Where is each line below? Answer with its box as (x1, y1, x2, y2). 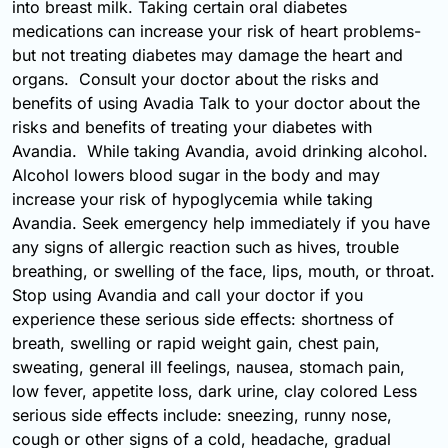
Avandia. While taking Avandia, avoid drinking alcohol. (12, 141, 433, 162)
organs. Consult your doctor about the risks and (12, 69, 379, 90)
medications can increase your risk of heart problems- (12, 21, 421, 42)
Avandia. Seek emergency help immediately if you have (12, 213, 430, 234)
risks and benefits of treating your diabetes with (12, 117, 372, 138)
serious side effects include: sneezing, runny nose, (12, 405, 392, 426)
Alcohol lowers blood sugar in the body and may (12, 165, 380, 186)
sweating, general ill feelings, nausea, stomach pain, (12, 357, 405, 378)
